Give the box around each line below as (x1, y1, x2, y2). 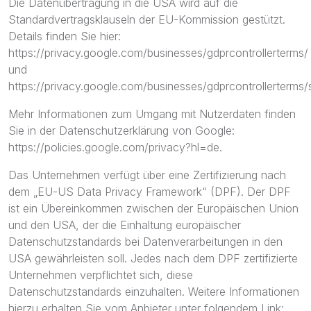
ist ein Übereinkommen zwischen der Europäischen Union (8, 201, 299, 215)
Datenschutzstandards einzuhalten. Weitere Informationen (8, 285, 299, 299)
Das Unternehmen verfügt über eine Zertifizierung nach (8, 168, 286, 182)
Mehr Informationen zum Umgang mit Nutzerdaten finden (8, 107, 296, 121)
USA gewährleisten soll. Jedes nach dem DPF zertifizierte (8, 251, 298, 265)
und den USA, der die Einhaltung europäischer (8, 218, 241, 232)
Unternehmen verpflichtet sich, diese (8, 268, 193, 282)
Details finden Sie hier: (8, 29, 121, 43)
